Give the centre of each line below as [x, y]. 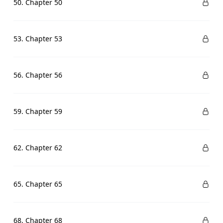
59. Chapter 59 [38, 111]
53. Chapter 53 [38, 39]
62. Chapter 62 [38, 148]
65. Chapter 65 [38, 184]
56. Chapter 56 [38, 75]
